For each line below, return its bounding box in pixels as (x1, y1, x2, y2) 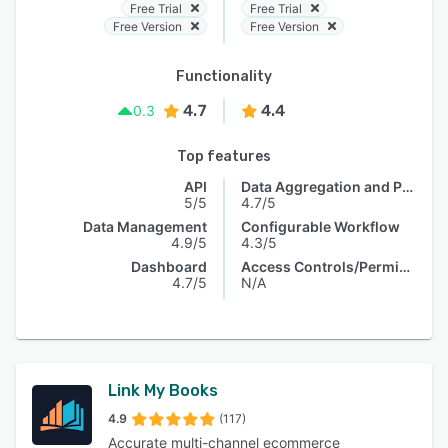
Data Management (83, 218, 207, 235)
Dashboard (131, 258, 207, 275)
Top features (177, 148, 271, 165)
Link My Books (108, 381, 218, 400)
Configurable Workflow (241, 218, 400, 235)
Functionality (176, 68, 272, 85)
